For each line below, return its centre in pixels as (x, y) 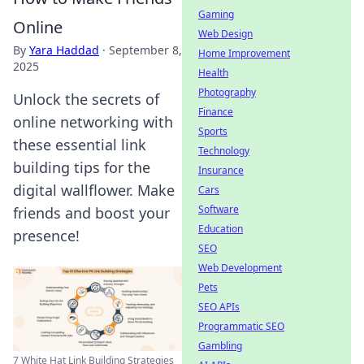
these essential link (80, 145)
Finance (216, 112)
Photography (227, 92)
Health (213, 73)
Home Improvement (244, 53)
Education (221, 229)
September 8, (145, 50)
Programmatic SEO (241, 326)
